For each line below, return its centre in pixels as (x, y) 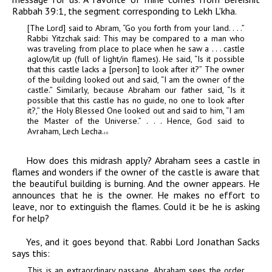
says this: (31, 253)
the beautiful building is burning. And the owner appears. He (136, 184)
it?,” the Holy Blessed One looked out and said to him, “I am (136, 111)
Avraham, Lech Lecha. (66, 131)
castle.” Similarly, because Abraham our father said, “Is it (136, 90)
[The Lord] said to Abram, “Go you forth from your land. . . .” (136, 28)
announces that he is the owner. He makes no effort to (136, 195)
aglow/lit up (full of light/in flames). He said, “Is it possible (136, 59)
